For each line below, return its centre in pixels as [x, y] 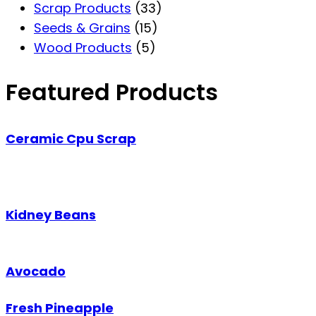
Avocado [36, 272]
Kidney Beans [51, 215]
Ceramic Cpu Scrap [71, 139]
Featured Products [112, 92]
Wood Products [83, 48]
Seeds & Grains [82, 28]
